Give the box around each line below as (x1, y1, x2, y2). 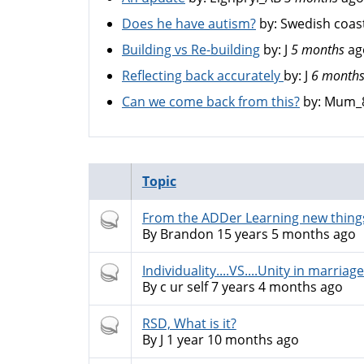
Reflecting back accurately (122, 67, 284, 84)
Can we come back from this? (122, 93, 300, 110)
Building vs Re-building (122, 41, 260, 58)
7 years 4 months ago (207, 278, 343, 296)
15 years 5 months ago (213, 225, 356, 243)
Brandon (159, 225, 214, 243)
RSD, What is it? (141, 314, 236, 332)
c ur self (159, 278, 208, 296)
